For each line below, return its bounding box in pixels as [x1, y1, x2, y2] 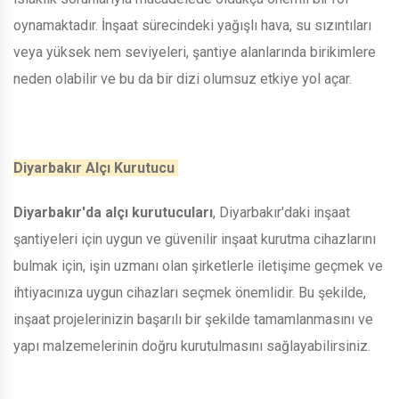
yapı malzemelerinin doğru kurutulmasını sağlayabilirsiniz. [13, 337, 374, 354]
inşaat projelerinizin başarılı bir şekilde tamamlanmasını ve [13, 310, 373, 328]
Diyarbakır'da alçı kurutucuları [13, 203, 213, 221]
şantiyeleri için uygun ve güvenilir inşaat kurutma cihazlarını [13, 230, 376, 248]
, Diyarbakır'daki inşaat [213, 203, 350, 221]
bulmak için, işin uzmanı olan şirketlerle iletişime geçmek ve [13, 256, 383, 274]
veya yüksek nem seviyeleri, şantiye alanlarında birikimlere [13, 43, 376, 61]
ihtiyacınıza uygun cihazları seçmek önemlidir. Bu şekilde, [13, 283, 366, 301]
